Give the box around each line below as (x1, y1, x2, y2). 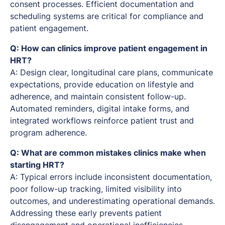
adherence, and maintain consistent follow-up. (10, 91, 186, 101)
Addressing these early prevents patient (10, 207, 162, 218)
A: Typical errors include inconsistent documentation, (10, 171, 212, 182)
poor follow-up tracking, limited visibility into (10, 183, 182, 194)
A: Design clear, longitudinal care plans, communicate (10, 67, 213, 77)
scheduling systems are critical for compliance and (10, 11, 203, 21)
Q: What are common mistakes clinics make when (10, 147, 206, 158)
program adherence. (10, 127, 87, 138)
